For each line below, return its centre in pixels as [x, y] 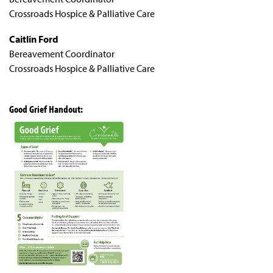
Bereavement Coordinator [62, 53]
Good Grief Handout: [46, 108]
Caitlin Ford [34, 39]
